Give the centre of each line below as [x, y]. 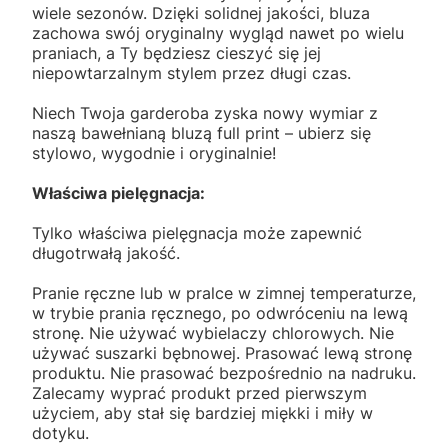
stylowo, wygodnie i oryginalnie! [154, 152]
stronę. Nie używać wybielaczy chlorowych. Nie [213, 332]
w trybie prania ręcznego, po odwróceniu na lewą [220, 312]
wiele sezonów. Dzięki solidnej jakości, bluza [201, 12]
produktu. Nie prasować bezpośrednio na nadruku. [224, 372]
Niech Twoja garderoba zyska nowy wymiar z [205, 112]
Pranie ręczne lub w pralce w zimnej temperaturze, [224, 292]
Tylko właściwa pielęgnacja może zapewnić [197, 232]
